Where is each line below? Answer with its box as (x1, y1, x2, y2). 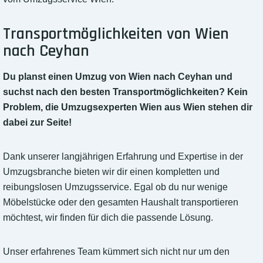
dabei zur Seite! (3, 117, 72, 128)
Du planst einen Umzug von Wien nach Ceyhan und (3, 72, 232, 82)
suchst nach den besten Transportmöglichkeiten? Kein (3, 87, 248, 97)
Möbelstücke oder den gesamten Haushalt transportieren (3, 197, 238, 208)
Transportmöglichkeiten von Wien (3, 23, 229, 45)
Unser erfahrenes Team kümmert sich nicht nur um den (3, 247, 230, 257)
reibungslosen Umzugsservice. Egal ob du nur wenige (3, 182, 228, 193)
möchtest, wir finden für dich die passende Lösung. (3, 213, 213, 223)
